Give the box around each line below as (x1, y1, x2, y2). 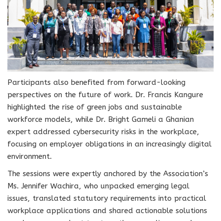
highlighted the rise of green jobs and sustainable (7, 102, 182, 111)
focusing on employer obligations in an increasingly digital (7, 139, 212, 148)
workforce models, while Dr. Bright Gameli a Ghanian (7, 114, 194, 124)
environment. (7, 151, 52, 161)
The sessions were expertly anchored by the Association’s (7, 169, 208, 178)
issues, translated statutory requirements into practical (7, 193, 206, 203)
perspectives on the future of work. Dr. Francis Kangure (7, 90, 203, 99)
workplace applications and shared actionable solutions (7, 206, 207, 215)
